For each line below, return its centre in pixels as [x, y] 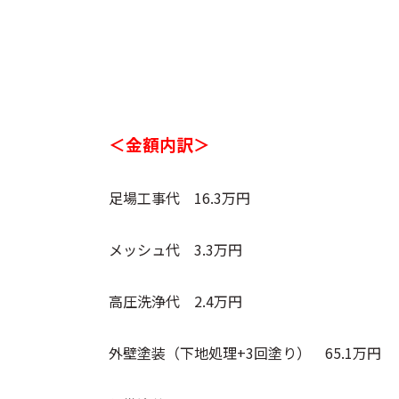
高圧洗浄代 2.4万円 [175, 301]
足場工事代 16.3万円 [179, 197]
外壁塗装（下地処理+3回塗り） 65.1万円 [245, 352]
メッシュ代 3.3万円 [175, 249]
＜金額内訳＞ [159, 143]
